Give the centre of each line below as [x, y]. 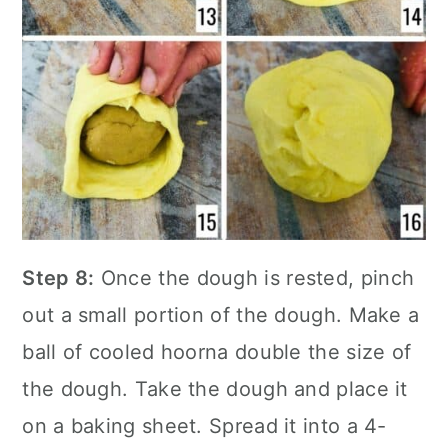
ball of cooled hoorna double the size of [217, 351]
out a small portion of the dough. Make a [221, 314]
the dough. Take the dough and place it [215, 388]
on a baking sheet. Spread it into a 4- [204, 425]
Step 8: [58, 277]
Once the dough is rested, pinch [254, 277]
